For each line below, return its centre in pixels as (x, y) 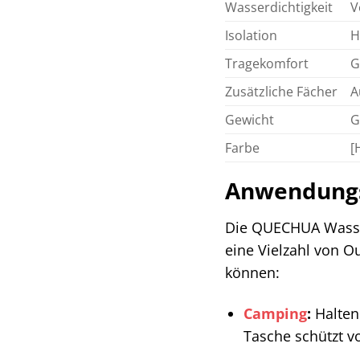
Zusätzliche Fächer (282, 91)
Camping (276, 314)
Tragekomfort (267, 63)
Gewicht (250, 119)
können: (253, 273)
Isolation (252, 35)
